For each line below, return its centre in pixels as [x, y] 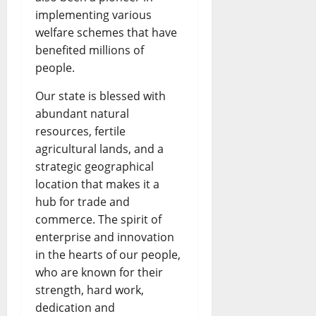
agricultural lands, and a [99, 149]
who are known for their [99, 273]
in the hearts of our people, [108, 255]
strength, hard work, [90, 290]
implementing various [93, 15]
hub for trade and [83, 202]
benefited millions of [90, 50]
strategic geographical [95, 167]
